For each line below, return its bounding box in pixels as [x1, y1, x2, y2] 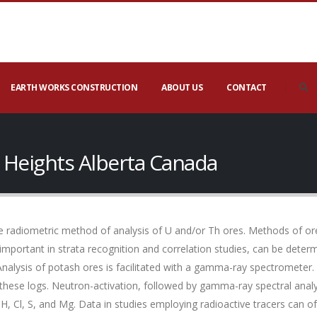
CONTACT [226, 81, 267, 93]
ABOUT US [161, 81, 202, 93]
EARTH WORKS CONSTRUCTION [11, 81, 137, 93]
